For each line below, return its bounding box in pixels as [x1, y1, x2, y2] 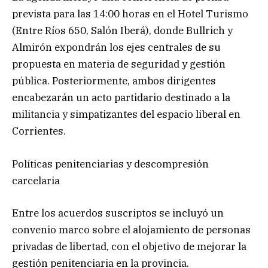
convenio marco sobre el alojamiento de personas [12, 223, 251, 236]
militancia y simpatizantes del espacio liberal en [12, 108, 240, 121]
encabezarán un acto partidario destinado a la [12, 91, 230, 105]
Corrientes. [12, 124, 66, 138]
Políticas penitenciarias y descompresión [12, 157, 209, 170]
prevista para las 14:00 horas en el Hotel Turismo [12, 7, 248, 21]
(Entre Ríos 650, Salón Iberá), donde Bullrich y [12, 24, 233, 38]
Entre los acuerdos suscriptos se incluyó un [12, 206, 224, 220]
